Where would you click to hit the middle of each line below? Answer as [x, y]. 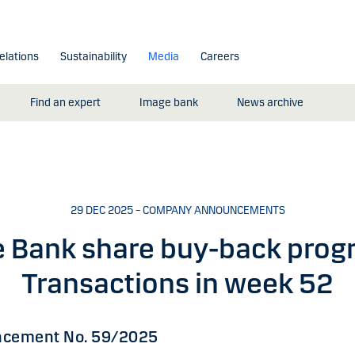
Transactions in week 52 [177, 284]
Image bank [168, 103]
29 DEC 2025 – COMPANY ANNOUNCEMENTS [177, 210]
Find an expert [65, 103]
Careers [219, 56]
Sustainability [93, 56]
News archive [270, 103]
